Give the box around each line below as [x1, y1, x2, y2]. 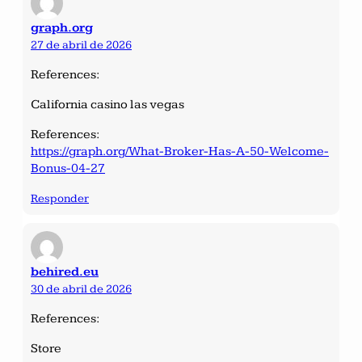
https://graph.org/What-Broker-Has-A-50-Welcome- [31, 143, 329, 159]
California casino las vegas [31, 96, 184, 112]
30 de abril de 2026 [31, 281, 132, 296]
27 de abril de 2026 [31, 37, 132, 52]
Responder [31, 191, 89, 205]
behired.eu [31, 263, 99, 280]
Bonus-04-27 [31, 160, 105, 176]
